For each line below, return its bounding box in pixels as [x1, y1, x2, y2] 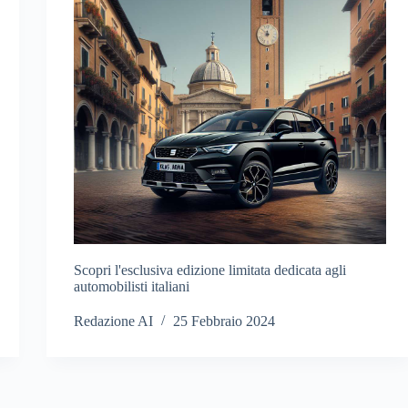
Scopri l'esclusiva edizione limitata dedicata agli [74, 262, 347, 279]
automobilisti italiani [74, 279, 190, 295]
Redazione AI [74, 313, 154, 330]
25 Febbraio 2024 [173, 313, 276, 330]
